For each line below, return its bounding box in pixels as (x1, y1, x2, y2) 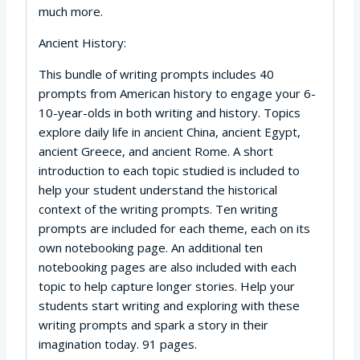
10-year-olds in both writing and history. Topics (39, 104, 301, 121)
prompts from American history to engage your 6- (39, 84, 316, 101)
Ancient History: (39, 34, 126, 51)
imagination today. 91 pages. (39, 335, 197, 352)
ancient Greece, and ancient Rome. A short (39, 142, 273, 159)
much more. (39, 2, 103, 19)
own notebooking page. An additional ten (39, 239, 263, 256)
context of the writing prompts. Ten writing (39, 200, 278, 217)
